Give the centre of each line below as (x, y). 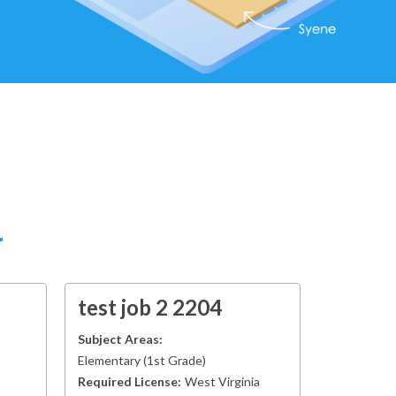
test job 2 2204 (150, 307)
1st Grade (175, 360)
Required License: (129, 381)
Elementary (109, 360)
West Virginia (222, 381)
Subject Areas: (120, 339)
